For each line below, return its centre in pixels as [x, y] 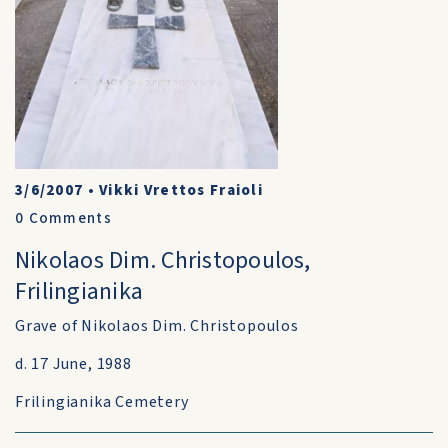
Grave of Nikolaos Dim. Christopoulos [157, 326]
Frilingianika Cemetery [102, 402]
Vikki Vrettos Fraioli [181, 190]
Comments [68, 218]
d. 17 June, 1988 [73, 364]
